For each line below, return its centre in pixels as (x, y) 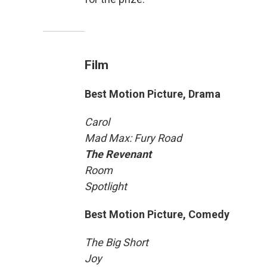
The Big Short (117, 242)
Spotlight (106, 186)
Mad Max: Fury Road (133, 138)
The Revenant (118, 154)
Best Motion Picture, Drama (153, 94)
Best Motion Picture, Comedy (157, 214)
